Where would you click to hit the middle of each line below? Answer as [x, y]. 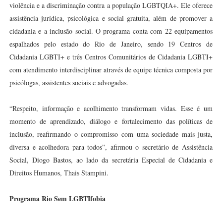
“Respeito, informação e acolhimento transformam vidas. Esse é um [111, 108]
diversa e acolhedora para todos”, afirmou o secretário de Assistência [111, 147]
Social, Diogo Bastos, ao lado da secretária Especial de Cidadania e [111, 160]
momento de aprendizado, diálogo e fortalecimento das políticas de [111, 121]
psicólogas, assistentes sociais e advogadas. [69, 83]
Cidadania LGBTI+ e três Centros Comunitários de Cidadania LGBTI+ [111, 57]
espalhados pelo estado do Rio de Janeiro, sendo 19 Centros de [111, 44]
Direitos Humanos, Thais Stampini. [59, 173]
